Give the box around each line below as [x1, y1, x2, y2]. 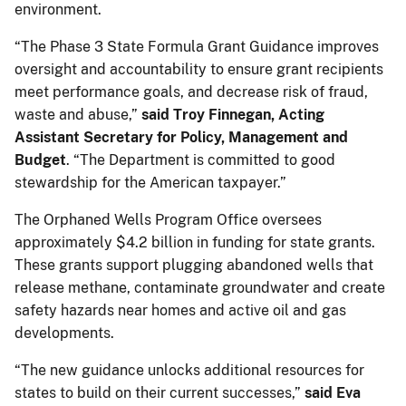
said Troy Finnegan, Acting [141, 105, 324, 123]
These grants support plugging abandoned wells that [14, 256, 373, 274]
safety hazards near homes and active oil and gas [14, 301, 346, 319]
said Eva [304, 383, 361, 401]
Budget [14, 150, 66, 169]
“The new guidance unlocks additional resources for [14, 361, 364, 379]
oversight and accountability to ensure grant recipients [14, 60, 383, 78]
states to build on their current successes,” [14, 383, 304, 401]
